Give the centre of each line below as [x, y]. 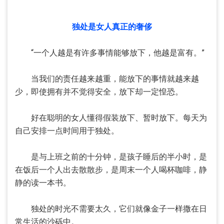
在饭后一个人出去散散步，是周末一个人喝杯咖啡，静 [111, 170]
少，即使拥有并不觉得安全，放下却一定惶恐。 [99, 92]
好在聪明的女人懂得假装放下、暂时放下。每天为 [111, 118]
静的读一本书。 [43, 183]
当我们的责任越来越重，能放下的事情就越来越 [107, 79]
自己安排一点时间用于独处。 [67, 131]
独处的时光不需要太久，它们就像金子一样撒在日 [111, 209]
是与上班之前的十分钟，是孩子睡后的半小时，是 [111, 157]
